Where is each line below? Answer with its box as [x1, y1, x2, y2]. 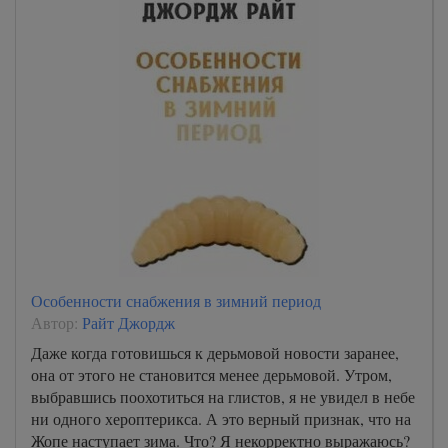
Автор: [31, 311, 82, 333]
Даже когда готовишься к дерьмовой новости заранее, [31, 341, 399, 363]
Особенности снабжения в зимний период [31, 289, 321, 311]
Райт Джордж [82, 311, 175, 333]
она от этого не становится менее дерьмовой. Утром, [31, 363, 392, 385]
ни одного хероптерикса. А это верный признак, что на [31, 407, 411, 429]
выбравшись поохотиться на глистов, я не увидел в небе [31, 385, 415, 407]
